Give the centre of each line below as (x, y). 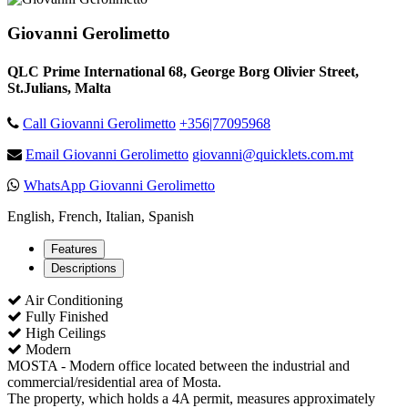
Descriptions (84, 268)
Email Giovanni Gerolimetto (107, 154)
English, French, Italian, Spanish (101, 216)
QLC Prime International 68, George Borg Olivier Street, (183, 71)
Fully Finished (65, 316)
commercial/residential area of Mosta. (114, 382)
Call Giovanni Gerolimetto (99, 123)
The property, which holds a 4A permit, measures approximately (191, 398)
